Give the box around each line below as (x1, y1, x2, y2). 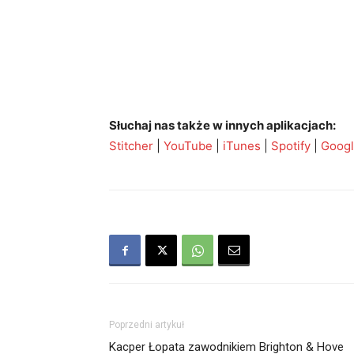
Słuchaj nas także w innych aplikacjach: (109, 118, 336, 133)
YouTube (164, 138, 213, 153)
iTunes (223, 138, 261, 153)
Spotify (271, 138, 311, 153)
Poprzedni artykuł (109, 319, 184, 330)
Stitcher (109, 138, 153, 153)
